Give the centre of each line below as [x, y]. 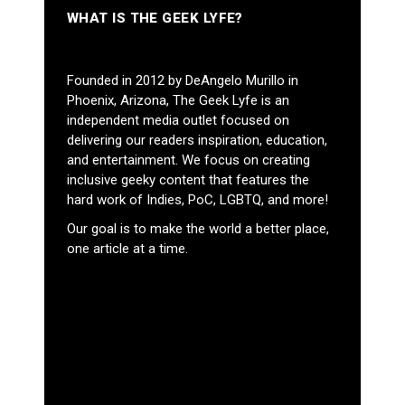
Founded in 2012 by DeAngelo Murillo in [183, 81]
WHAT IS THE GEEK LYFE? [155, 19]
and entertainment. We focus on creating [188, 160]
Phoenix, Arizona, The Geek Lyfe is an [178, 101]
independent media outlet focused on [178, 121]
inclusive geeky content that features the [188, 180]
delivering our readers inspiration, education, [197, 141]
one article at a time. [127, 249]
